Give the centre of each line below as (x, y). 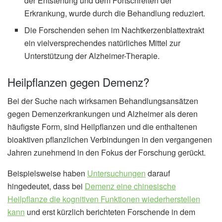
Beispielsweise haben (47, 173)
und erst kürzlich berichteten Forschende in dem (110, 212)
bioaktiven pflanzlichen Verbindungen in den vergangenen (110, 139)
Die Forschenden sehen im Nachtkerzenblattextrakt (114, 30)
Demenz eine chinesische (130, 186)
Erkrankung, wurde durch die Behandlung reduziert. (115, 13)
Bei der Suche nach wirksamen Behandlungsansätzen (103, 101)
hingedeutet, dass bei (46, 186)
